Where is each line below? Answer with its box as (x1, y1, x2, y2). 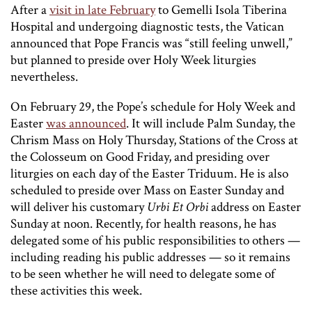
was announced (46, 114, 126, 132)
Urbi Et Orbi (147, 198, 208, 216)
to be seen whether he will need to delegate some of (10, 265, 275, 283)
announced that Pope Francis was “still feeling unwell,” (10, 34, 292, 52)
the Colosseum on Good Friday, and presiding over (10, 148, 270, 166)
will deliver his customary (10, 198, 147, 216)
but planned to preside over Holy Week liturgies (10, 51, 256, 69)
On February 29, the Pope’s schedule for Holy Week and (10, 97, 295, 116)
